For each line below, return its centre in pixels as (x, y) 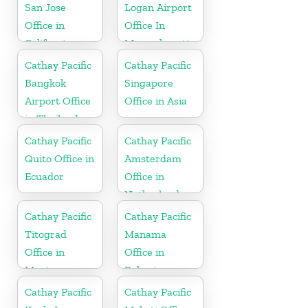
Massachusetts (160, 43)
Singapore (149, 82)
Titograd (46, 234)
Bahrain (144, 269)
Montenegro (54, 269)
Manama (146, 234)
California (48, 43)
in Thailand (52, 118)
